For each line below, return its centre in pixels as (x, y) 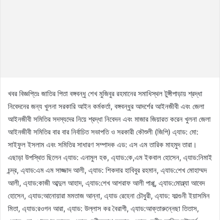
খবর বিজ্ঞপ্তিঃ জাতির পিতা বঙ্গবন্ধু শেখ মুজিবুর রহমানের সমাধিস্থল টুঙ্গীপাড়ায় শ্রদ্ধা (105, 93)
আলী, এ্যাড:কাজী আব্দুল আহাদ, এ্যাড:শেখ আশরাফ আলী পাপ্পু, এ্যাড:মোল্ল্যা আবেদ (106, 183)
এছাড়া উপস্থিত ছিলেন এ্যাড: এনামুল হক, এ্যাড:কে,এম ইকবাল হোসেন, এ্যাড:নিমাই (110, 157)
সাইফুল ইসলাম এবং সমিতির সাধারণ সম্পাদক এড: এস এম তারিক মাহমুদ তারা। (102, 144)
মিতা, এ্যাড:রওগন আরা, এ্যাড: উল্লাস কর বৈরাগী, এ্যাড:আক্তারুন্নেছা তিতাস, (103, 208)
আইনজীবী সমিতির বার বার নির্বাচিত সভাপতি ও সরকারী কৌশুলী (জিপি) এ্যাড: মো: (103, 132)
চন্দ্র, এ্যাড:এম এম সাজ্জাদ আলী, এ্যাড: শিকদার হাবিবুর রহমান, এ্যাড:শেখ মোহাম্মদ (107, 170)
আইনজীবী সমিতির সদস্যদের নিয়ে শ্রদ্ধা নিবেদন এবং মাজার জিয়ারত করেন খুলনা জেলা (109, 119)
